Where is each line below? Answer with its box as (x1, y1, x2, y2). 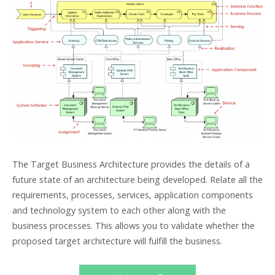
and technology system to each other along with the (12, 204, 226, 217)
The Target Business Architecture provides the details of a (12, 158, 250, 171)
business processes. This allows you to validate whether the (12, 220, 255, 232)
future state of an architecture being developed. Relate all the (12, 174, 263, 186)
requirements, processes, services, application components (12, 189, 253, 201)
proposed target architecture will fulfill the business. (12, 235, 222, 247)
